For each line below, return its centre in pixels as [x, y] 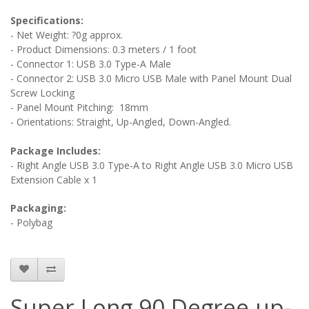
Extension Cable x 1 [54, 179]
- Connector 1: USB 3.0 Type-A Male [91, 63]
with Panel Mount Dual [239, 78]
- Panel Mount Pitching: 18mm [79, 107]
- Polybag [31, 222]
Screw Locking [42, 92]
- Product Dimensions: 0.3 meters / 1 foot [103, 49]
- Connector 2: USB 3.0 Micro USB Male [99, 78]
